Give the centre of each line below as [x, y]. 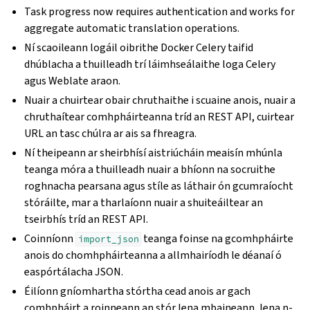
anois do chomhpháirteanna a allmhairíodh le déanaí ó [153, 255]
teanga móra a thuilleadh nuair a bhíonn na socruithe [150, 169]
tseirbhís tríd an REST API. [86, 219]
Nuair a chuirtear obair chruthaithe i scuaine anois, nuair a [160, 100]
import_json [108, 239]
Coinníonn [50, 238]
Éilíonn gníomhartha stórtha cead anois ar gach [138, 291]
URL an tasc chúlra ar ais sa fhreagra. [111, 133]
